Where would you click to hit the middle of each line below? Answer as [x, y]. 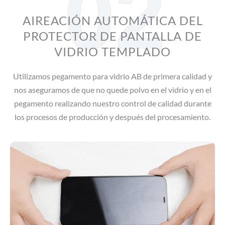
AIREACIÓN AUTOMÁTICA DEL [113, 20]
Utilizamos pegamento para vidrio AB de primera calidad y [113, 76]
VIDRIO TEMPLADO [113, 51]
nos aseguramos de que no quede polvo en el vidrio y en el [113, 89]
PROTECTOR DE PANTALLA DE [113, 36]
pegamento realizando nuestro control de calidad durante [113, 103]
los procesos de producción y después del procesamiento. [113, 117]
